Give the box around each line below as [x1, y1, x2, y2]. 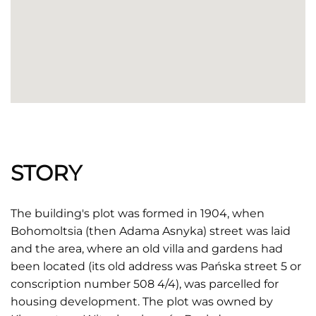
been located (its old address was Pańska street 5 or [11, 260, 301, 273]
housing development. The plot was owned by [11, 295, 273, 308]
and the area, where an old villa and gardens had [11, 242, 283, 255]
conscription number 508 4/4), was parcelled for [11, 277, 279, 291]
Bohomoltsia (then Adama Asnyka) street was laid [11, 224, 291, 238]
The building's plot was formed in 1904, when [11, 207, 265, 220]
